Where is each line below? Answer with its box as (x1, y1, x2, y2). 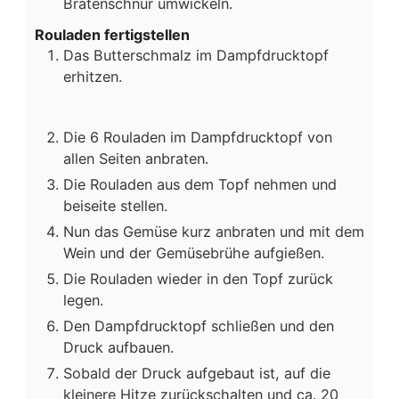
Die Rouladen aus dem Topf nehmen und (63, 175, 337, 193)
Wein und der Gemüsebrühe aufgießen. (63, 243, 324, 262)
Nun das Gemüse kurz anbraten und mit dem (63, 222, 364, 240)
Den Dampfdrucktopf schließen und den (63, 316, 334, 335)
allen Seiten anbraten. (63, 149, 208, 167)
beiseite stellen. (63, 196, 167, 215)
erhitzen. (63, 67, 122, 85)
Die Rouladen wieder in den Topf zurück (63, 269, 333, 288)
